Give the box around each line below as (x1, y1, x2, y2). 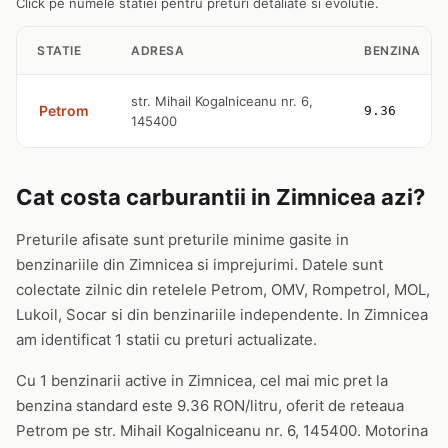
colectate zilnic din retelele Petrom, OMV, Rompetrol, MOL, (16, 280, 430, 299)
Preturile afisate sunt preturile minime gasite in (16, 230, 349, 249)
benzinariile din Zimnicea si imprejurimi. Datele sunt (16, 255, 383, 274)
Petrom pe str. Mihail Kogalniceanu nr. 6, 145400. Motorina (16, 421, 428, 440)
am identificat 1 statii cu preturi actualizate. (16, 330, 317, 349)
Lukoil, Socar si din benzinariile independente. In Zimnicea (16, 305, 428, 324)
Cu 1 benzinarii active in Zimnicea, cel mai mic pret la (16, 371, 388, 390)
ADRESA (131, 43, 184, 58)
